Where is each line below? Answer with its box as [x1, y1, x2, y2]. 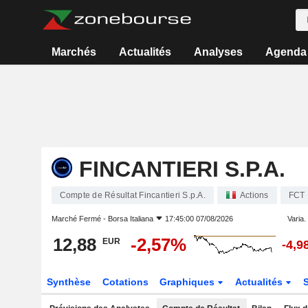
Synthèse [46, 276, 91, 287]
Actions [239, 190, 269, 200]
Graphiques [159, 276, 218, 287]
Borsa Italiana [107, 214, 153, 223]
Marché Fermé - [51, 214, 108, 223]
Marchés [52, 46, 97, 58]
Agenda [265, 46, 307, 58]
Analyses [193, 46, 243, 58]
